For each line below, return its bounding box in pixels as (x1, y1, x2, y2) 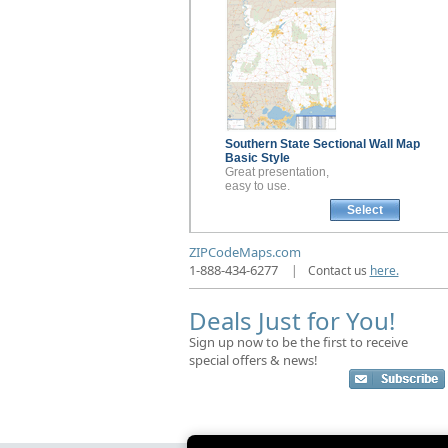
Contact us (307, 262, 370, 280)
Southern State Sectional (224, 137, 369, 152)
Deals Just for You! (188, 304, 395, 338)
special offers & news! (188, 351, 318, 370)
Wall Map (368, 137, 420, 152)
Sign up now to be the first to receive (188, 333, 408, 352)
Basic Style (224, 151, 290, 166)
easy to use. (224, 179, 290, 194)
